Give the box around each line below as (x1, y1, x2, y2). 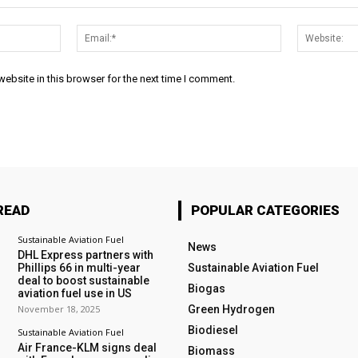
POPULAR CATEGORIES (190, 202, 340, 219)
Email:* (280, 26, 316, 40)
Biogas (187, 282, 225, 296)
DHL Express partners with (17, 249, 153, 262)
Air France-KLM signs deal (17, 341, 157, 355)
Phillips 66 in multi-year (17, 261, 141, 275)
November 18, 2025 (17, 303, 100, 316)
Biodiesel (187, 324, 238, 337)
